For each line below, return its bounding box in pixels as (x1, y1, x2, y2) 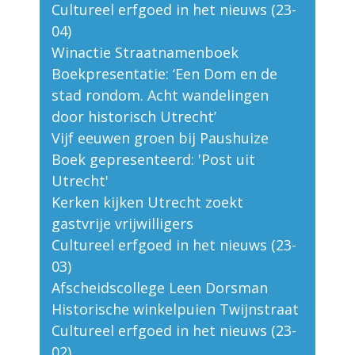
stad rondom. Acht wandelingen (52, 86, 269, 105)
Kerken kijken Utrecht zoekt (52, 193, 243, 212)
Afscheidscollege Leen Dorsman (52, 278, 268, 298)
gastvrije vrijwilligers (52, 214, 193, 234)
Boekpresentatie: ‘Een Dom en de (52, 64, 277, 84)
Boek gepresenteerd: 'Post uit (52, 150, 255, 170)
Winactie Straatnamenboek (52, 43, 239, 63)
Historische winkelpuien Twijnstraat (52, 300, 299, 319)
